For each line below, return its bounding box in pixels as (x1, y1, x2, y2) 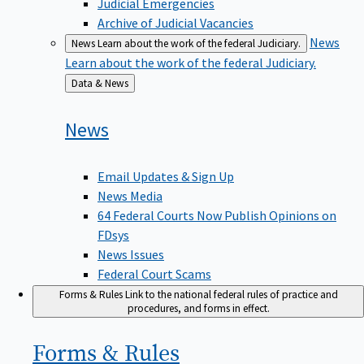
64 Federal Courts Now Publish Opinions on (97, 206, 336, 223)
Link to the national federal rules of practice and (124, 287, 338, 301)
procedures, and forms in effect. (127, 301, 270, 315)
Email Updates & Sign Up (97, 167, 234, 184)
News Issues (97, 245, 164, 262)
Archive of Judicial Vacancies (97, 14, 253, 31)
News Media (97, 187, 162, 204)
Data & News (105, 76, 128, 90)
